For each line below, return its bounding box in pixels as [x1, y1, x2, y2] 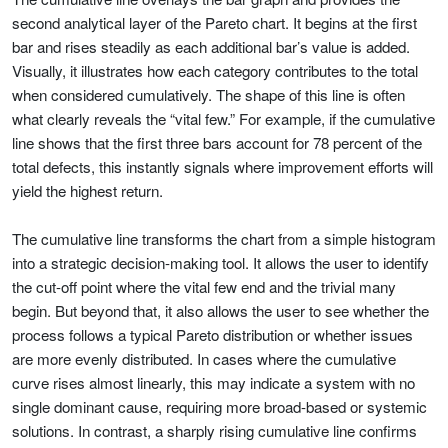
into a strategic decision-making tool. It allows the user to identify [12, 252, 429, 273]
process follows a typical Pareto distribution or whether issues [12, 324, 413, 345]
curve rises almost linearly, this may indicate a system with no [12, 372, 415, 393]
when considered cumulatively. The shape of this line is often [12, 84, 405, 105]
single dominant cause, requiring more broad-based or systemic [12, 396, 427, 417]
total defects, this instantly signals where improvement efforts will [12, 156, 433, 177]
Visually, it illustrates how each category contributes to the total [12, 60, 418, 81]
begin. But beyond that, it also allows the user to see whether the [12, 300, 429, 321]
